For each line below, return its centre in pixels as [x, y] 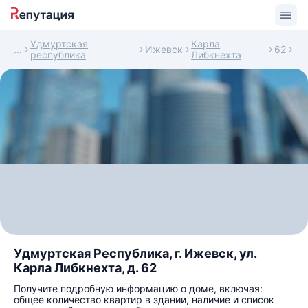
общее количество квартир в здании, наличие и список [144, 299]
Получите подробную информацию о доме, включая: [138, 288]
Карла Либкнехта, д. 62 [85, 268]
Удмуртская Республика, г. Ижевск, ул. [135, 253]
